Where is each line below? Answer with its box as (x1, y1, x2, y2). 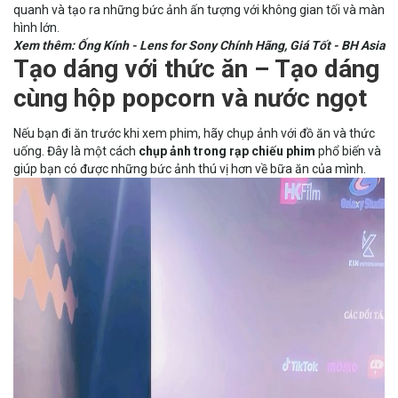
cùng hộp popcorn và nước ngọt (13, 83, 367, 113)
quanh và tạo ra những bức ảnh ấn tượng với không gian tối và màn (13, 2, 385, 17)
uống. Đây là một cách (13, 143, 139, 158)
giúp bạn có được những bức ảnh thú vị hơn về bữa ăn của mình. (13, 161, 371, 176)
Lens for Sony (139, 37, 217, 52)
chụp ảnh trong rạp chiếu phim (139, 143, 315, 158)
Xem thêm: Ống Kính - (13, 37, 139, 52)
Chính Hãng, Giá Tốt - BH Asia (219, 37, 385, 52)
